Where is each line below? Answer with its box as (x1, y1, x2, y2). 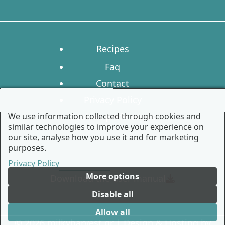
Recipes (96, 43, 129, 55)
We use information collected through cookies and (8, 110, 201, 122)
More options (86, 171, 139, 182)
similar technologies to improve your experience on (8, 121, 204, 132)
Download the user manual (50, 172, 166, 185)
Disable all (91, 189, 134, 200)
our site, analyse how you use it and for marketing (8, 132, 199, 143)
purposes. (8, 142, 46, 153)
